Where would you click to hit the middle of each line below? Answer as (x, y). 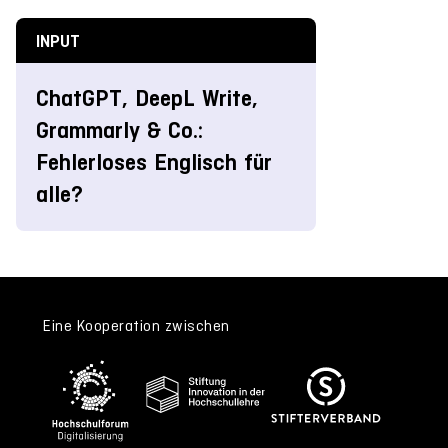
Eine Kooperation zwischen (136, 325)
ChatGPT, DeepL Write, (147, 98)
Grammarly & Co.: (119, 130)
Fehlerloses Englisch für (154, 162)
